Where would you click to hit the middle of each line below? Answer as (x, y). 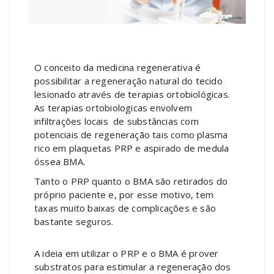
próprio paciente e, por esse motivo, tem (124, 195)
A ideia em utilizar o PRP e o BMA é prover (127, 254)
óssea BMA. (60, 162)
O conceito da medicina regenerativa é (118, 68)
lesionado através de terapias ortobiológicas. (132, 94)
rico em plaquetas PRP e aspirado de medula (132, 148)
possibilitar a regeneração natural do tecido (128, 81)
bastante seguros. (74, 222)
